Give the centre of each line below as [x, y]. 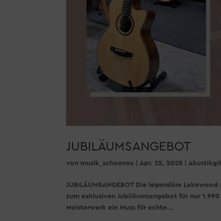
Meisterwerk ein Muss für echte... [120, 208]
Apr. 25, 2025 [161, 164]
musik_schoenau [107, 164]
